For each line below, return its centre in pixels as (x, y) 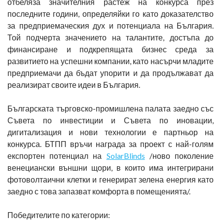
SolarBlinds (126, 156)
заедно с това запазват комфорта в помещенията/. (99, 191)
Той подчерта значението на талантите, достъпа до (110, 37)
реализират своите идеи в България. (74, 85)
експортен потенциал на (57, 156)
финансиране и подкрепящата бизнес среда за (110, 49)
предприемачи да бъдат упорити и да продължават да (110, 73)
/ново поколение (179, 156)
